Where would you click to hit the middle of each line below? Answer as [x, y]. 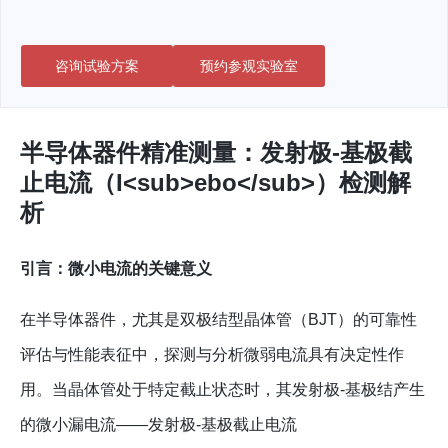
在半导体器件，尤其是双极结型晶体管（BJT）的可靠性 [218, 320]
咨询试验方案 [97, 66]
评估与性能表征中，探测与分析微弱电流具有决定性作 [212, 355]
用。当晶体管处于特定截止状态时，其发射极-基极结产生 [222, 390]
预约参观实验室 [249, 66]
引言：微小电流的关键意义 [116, 269]
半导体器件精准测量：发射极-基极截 [216, 152]
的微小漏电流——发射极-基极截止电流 [158, 425]
